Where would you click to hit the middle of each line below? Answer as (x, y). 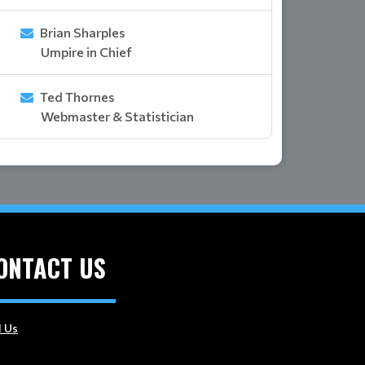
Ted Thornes (77, 96)
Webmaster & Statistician (117, 116)
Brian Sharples (82, 32)
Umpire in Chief (86, 51)
